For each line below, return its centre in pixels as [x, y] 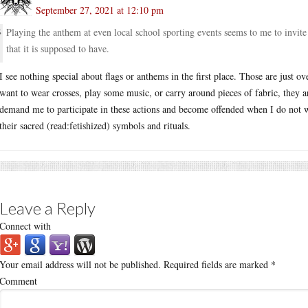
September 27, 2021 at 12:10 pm [100, 10]
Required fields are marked [216, 264]
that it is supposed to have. [58, 48]
